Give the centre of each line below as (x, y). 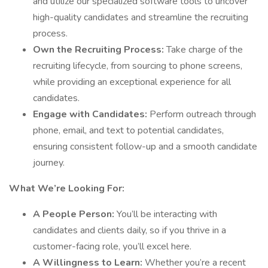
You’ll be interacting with (167, 214)
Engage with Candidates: (91, 114)
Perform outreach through (203, 114)
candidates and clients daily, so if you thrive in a (130, 230)
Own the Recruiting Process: (100, 50)
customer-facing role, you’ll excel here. (112, 246)
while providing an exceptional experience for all (132, 82)
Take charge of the (205, 50)
